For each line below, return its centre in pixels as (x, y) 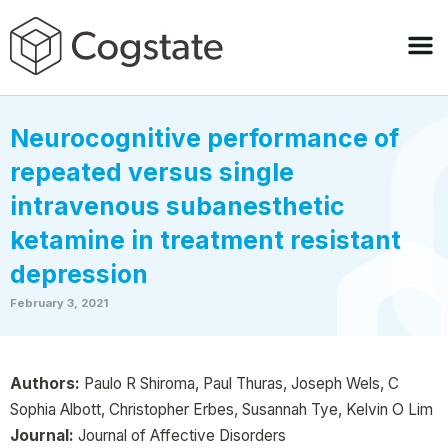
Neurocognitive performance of (204, 138)
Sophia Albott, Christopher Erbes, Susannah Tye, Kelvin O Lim (221, 409)
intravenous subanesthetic (177, 206)
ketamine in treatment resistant (205, 240)
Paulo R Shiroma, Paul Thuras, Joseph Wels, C (239, 383)
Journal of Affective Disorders (180, 435)
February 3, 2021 (59, 303)
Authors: (45, 383)
